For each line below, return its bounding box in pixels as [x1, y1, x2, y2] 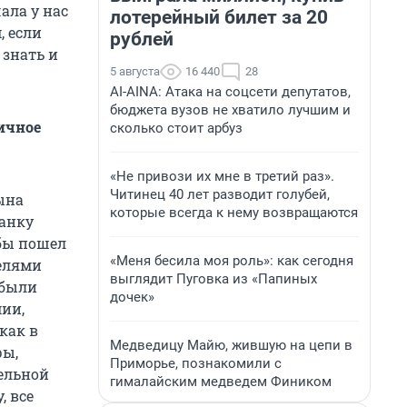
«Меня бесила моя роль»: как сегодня [110, 253, 353, 269]
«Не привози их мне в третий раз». [110, 168, 334, 184]
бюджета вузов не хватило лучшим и [110, 102, 351, 118]
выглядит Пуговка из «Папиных [110, 271, 317, 287]
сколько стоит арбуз [110, 120, 243, 136]
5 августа [110, 65, 160, 78]
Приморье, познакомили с [110, 355, 282, 372]
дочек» [110, 289, 154, 305]
